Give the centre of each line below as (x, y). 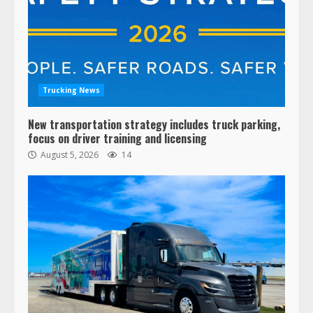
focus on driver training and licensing (117, 139)
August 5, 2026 (70, 155)
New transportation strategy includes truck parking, (154, 125)
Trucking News (72, 90)
